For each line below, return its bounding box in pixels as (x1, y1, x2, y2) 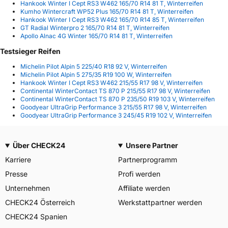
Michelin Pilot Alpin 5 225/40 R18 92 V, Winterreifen (20, 63, 167, 71)
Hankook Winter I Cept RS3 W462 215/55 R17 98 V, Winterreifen (20, 79, 203, 87)
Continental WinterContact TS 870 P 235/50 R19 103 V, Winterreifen (20, 95, 215, 103)
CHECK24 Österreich (5, 198, 75, 207)
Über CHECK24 (12, 141, 65, 150)
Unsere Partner (125, 141, 178, 150)
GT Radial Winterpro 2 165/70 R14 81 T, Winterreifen (20, 24, 169, 32)
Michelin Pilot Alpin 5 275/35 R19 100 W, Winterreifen (20, 71, 172, 79)
